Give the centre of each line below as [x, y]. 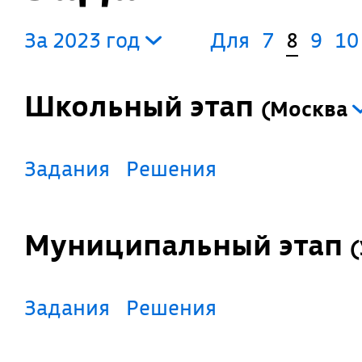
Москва [309, 109]
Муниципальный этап [200, 245]
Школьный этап [158, 106]
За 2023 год [85, 40]
